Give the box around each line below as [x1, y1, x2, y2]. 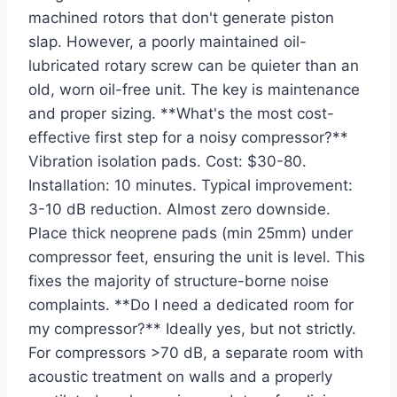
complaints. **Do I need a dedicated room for [28, 296, 354, 315]
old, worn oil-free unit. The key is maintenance [28, 81, 360, 99]
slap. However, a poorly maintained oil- [28, 33, 307, 51]
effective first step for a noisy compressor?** [28, 128, 348, 147]
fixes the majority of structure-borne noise [28, 272, 329, 291]
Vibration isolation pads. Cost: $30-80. [28, 152, 307, 171]
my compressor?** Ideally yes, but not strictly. [28, 320, 356, 339]
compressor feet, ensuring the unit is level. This [28, 248, 365, 267]
